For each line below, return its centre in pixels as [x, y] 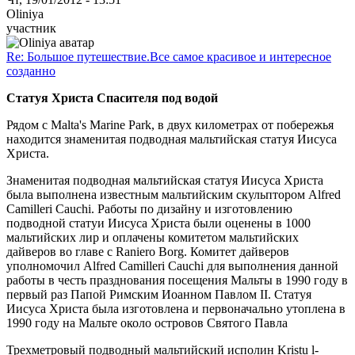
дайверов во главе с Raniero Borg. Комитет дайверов [148, 251]
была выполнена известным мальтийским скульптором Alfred [174, 194]
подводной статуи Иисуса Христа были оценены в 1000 [158, 223]
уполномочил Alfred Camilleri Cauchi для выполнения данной [172, 265]
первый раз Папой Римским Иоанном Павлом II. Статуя [159, 294]
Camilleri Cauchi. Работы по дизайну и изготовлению [149, 208]
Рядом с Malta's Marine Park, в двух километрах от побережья [170, 124]
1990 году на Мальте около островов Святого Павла [147, 323]
